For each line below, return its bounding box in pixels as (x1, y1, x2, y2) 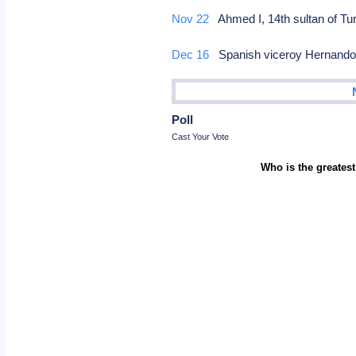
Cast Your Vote (172, 131, 230, 141)
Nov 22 (172, 12, 210, 25)
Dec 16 (172, 48, 210, 61)
